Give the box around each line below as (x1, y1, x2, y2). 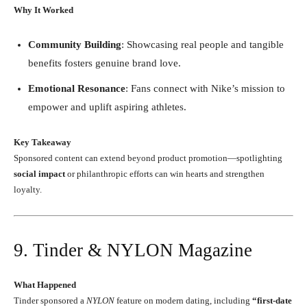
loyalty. (14, 184, 42, 195)
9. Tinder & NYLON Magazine (14, 239, 252, 260)
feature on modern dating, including (114, 295, 252, 306)
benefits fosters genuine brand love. (28, 57, 181, 69)
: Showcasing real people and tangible (121, 38, 284, 50)
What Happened (14, 279, 76, 290)
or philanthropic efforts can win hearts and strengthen (65, 168, 265, 179)
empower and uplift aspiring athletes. (28, 101, 186, 112)
